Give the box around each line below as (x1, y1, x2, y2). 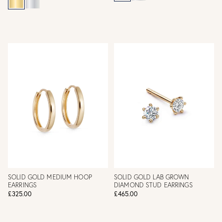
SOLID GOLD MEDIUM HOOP (8, 173, 92, 181)
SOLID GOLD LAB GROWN (114, 173, 189, 181)
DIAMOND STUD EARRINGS (114, 181, 193, 189)
